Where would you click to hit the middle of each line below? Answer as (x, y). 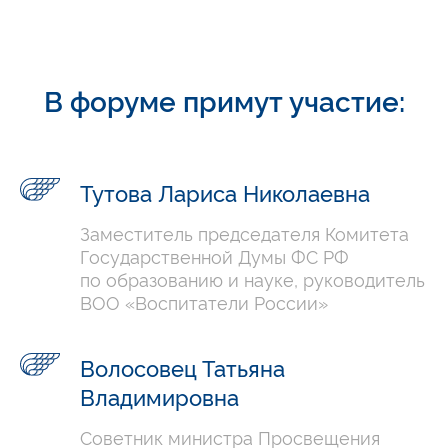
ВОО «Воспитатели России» (204, 301)
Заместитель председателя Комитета (244, 232)
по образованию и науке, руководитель (252, 278)
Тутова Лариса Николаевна (225, 192)
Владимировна (159, 396)
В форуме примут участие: (224, 99)
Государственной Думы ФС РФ (214, 255)
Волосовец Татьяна (182, 367)
